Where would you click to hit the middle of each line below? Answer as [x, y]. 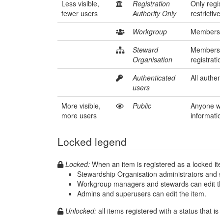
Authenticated [154, 78]
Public [142, 106]
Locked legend [92, 141]
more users [79, 115]
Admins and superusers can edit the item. [142, 193]
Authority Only [154, 13]
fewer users [80, 13]
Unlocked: [81, 211]
